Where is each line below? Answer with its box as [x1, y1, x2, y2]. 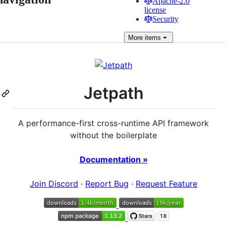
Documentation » [79, 154, 148, 164]
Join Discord [30, 178, 78, 189]
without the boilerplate [70, 130, 157, 140]
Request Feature [136, 178, 197, 189]
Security [152, 15, 179, 23]
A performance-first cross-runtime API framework [18, 118, 209, 128]
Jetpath [83, 83, 144, 103]
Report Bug [85, 178, 129, 189]
